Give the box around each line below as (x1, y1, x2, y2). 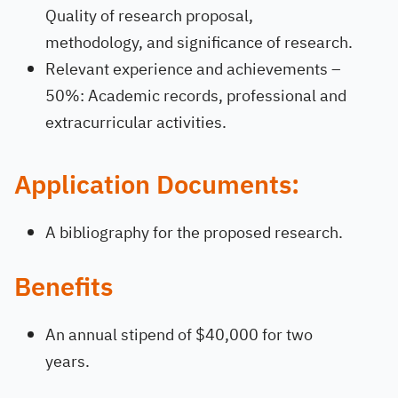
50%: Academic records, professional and (45, 84, 346, 107)
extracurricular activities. (45, 110, 227, 134)
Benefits (14, 268, 113, 306)
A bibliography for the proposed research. (45, 220, 343, 244)
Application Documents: (14, 166, 299, 204)
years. (45, 349, 90, 373)
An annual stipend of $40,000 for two (45, 322, 313, 346)
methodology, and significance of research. (45, 30, 353, 54)
